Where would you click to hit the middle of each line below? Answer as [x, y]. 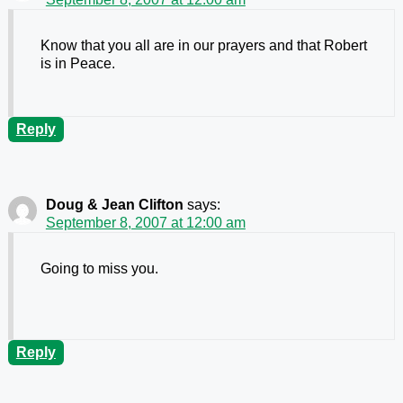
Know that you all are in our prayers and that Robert [203, 46]
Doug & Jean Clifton [114, 205]
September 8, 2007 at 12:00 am [145, 223]
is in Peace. [77, 64]
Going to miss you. [99, 269]
